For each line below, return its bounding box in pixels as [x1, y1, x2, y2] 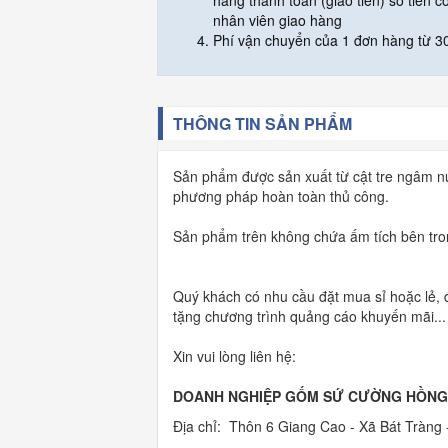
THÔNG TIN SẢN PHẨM [173, 112, 352, 136]
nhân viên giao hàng [213, 10, 342, 31]
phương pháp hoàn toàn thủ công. [173, 186, 389, 207]
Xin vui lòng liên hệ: [173, 346, 300, 367]
